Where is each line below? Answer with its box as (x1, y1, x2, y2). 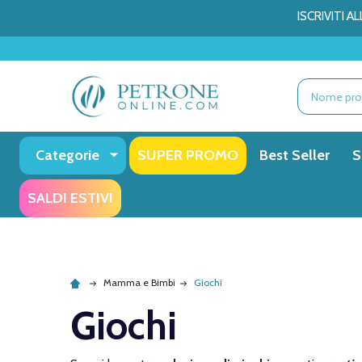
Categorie (36, 146, 99, 165)
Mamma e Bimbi (103, 276, 175, 289)
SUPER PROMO (137, 146, 238, 165)
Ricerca (297, 79, 337, 95)
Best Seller (259, 146, 330, 165)
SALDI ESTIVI (27, 189, 113, 208)
